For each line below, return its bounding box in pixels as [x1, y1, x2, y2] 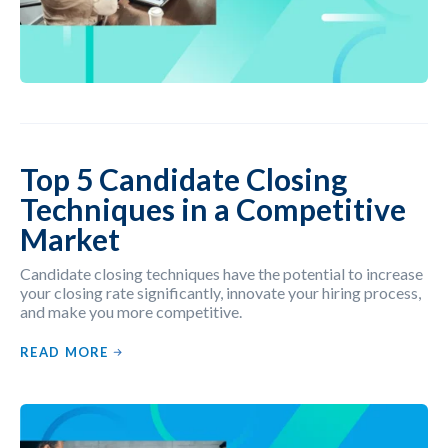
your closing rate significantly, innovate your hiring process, [20, 282, 421, 302]
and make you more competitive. [20, 301, 242, 321]
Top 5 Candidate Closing [20, 160, 347, 197]
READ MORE [20, 343, 109, 360]
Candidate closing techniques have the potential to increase [20, 263, 423, 283]
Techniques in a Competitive [20, 190, 406, 227]
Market [20, 220, 120, 257]
